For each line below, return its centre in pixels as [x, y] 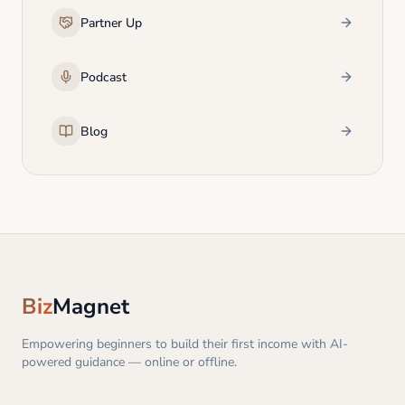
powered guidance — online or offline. [129, 362]
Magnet [91, 306]
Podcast [104, 77]
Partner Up [111, 23]
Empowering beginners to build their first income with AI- [185, 344]
